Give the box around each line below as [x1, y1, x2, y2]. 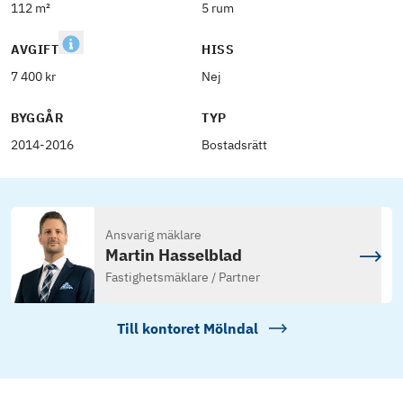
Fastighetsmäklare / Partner [104, 269, 260, 286]
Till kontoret [116, 318, 203, 337]
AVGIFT [11, 41, 59, 58]
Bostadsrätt [201, 137, 267, 153]
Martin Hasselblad [104, 245, 242, 266]
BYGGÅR [11, 110, 64, 126]
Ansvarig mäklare [104, 227, 201, 244]
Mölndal [202, 318, 258, 337]
